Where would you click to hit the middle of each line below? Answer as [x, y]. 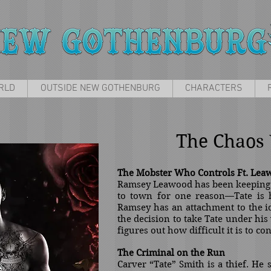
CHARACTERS [214, 88]
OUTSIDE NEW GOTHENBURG [100, 88]
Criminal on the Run [181, 253]
